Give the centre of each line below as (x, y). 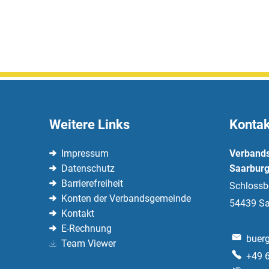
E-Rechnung (86, 229)
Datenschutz (88, 169)
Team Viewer (89, 244)
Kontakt (78, 214)
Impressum (85, 154)
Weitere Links (89, 125)
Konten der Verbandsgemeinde (126, 199)
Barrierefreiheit (92, 184)
